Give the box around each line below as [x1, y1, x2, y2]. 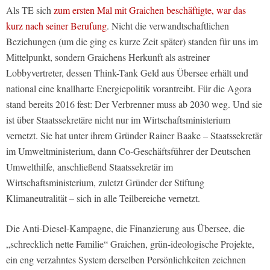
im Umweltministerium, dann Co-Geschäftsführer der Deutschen [6, 144, 251, 157]
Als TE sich [6, 3, 54, 16]
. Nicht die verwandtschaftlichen [107, 19, 229, 32]
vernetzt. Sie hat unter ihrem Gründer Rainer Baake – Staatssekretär [6, 128, 262, 142]
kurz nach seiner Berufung [6, 19, 107, 32]
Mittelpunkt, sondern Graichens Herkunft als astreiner [6, 50, 210, 63]
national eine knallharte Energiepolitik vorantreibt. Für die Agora [6, 81, 251, 95]
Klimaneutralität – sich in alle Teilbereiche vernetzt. [6, 191, 200, 204]
